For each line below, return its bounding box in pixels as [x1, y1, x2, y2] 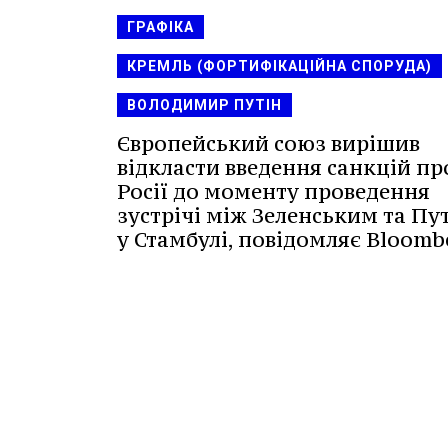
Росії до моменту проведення [117, 177, 430, 205]
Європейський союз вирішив [117, 129, 420, 157]
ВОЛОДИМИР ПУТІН [127, 96, 282, 113]
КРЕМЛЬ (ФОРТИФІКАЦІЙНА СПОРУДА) [127, 57, 432, 74]
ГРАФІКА [127, 18, 194, 35]
